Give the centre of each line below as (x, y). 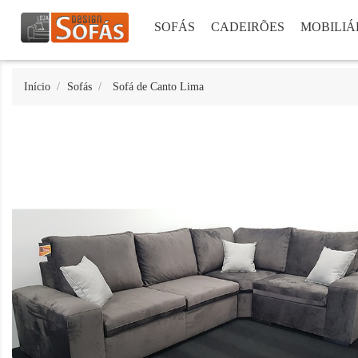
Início (37, 87)
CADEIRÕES (248, 27)
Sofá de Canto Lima (158, 87)
